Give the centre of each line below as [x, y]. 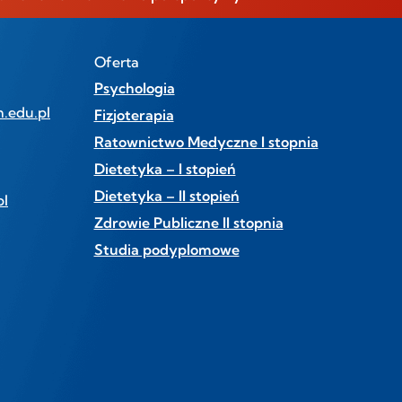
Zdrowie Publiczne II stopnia [188, 223]
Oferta [116, 62]
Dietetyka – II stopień [166, 196]
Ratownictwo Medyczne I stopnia [206, 142]
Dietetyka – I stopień [165, 169]
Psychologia [134, 88]
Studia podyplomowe [166, 250]
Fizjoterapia [134, 115]
